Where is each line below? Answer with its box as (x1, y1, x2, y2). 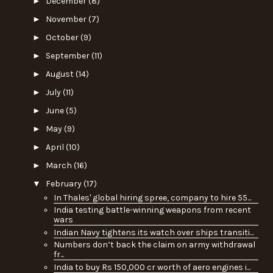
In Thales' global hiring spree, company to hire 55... (53, 192, 251, 203)
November (45, 14, 88, 25)
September (45, 51, 91, 62)
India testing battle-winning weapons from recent (53, 205, 251, 216)
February (45, 179, 83, 190)
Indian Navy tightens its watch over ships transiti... (53, 227, 253, 238)
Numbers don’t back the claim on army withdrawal (53, 239, 255, 250)
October (45, 32, 80, 43)
